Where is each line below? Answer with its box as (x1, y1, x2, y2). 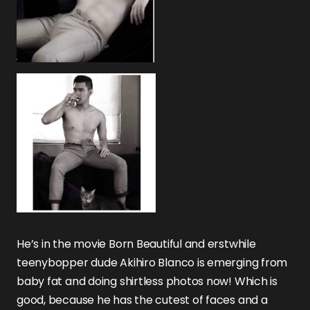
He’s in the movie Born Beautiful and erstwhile (17, 236, 256, 252)
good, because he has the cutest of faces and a (17, 292, 268, 308)
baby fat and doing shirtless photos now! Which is (17, 273, 278, 289)
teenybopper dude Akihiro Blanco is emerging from (17, 255, 288, 271)
